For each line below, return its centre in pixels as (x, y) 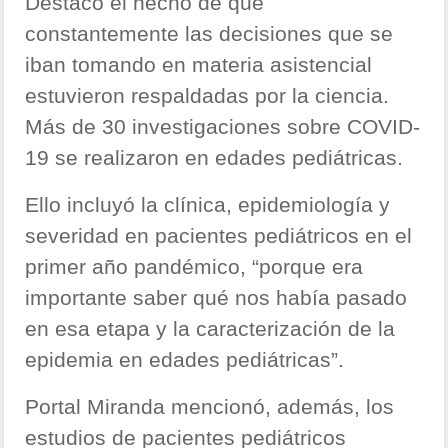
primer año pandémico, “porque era (194, 267)
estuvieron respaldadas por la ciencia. (207, 96)
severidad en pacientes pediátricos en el (219, 236)
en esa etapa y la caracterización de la (210, 329)
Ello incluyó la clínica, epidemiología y (208, 205)
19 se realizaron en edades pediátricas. (214, 158)
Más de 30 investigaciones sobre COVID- (223, 127)
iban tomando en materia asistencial (199, 65)
